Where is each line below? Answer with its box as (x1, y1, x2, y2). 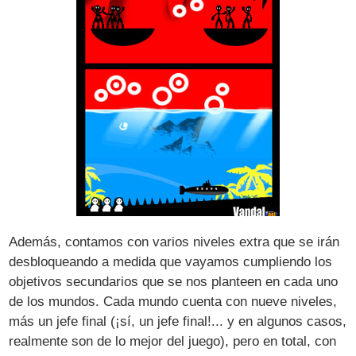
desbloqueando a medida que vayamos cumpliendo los (9, 253, 333, 269)
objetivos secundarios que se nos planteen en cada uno (9, 273, 339, 289)
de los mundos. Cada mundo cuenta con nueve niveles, (9, 293, 338, 309)
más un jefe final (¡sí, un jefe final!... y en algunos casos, (9, 313, 347, 329)
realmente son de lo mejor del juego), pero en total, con (9, 333, 337, 349)
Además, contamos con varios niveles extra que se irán (9, 234, 340, 250)
